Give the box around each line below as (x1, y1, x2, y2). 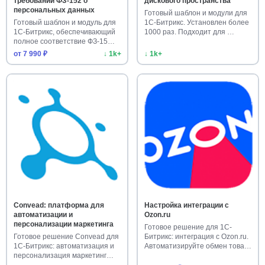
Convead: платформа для (13, 201, 104, 209)
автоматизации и (13, 210, 73, 219)
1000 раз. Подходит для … (144, 27, 234, 36)
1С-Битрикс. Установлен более (144, 18, 249, 27)
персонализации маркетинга (13, 219, 114, 228)
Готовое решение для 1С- (144, 222, 232, 231)
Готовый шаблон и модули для (144, 8, 247, 17)
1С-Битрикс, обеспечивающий (13, 27, 115, 36)
